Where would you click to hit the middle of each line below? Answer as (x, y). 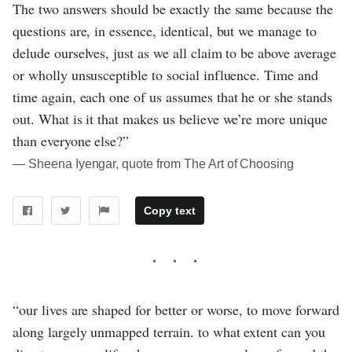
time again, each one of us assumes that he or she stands (172, 97)
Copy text (169, 211)
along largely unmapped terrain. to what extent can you (169, 332)
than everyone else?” (71, 141)
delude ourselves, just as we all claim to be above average (174, 53)
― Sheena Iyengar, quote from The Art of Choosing (154, 164)
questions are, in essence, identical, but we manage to (165, 31)
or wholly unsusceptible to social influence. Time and (165, 75)
